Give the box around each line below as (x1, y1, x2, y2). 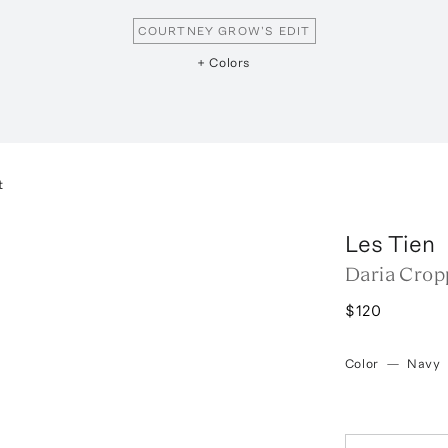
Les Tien (344, 228, 435, 258)
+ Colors (197, 54, 251, 70)
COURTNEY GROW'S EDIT (137, 23, 311, 38)
